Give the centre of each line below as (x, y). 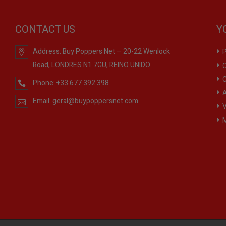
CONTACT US (45, 30)
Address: (47, 52)
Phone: (44, 83)
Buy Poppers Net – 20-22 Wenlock (116, 52)
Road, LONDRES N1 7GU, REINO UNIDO (91, 65)
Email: (42, 101)
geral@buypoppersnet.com (95, 101)
